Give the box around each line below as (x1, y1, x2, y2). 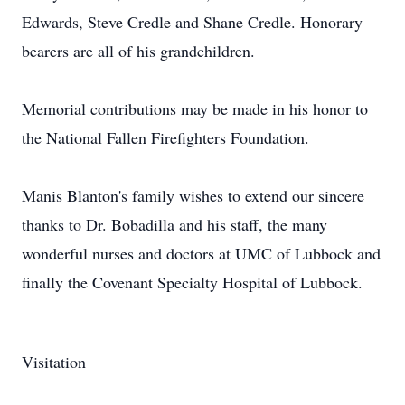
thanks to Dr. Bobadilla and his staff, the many (22, 213, 327, 235)
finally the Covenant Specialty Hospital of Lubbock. (22, 271, 363, 293)
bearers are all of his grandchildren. (22, 40, 255, 61)
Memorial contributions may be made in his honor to (22, 98, 368, 119)
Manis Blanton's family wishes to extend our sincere (22, 184, 364, 206)
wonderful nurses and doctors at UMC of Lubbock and (22, 242, 381, 264)
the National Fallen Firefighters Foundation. (22, 127, 309, 148)
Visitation (22, 351, 86, 372)
